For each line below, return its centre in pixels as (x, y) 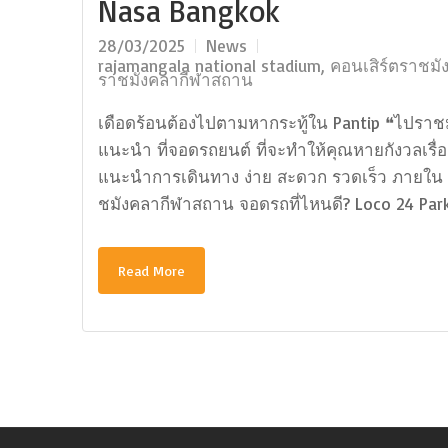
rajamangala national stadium (209, 65)
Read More (151, 270)
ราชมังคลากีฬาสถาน (175, 79)
